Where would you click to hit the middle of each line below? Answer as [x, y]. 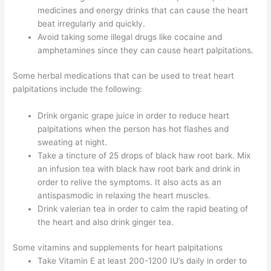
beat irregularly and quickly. [92, 23]
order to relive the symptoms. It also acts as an [130, 182]
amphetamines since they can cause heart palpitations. [146, 50]
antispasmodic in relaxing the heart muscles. [124, 195]
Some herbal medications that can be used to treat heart [124, 76]
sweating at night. [73, 142]
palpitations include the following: [78, 89]
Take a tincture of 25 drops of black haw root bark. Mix [144, 155]
